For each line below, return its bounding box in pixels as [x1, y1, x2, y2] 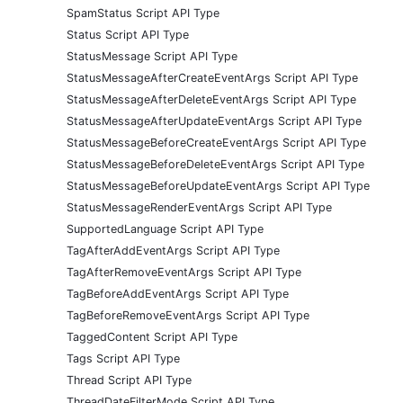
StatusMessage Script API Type [67, 49, 237, 63]
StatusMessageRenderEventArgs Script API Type [67, 200, 332, 214]
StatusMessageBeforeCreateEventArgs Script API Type [67, 135, 366, 149]
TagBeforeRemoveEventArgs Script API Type [67, 308, 309, 322]
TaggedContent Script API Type [67, 329, 237, 344]
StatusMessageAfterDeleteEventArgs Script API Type [67, 92, 356, 106]
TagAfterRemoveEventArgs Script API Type [67, 264, 301, 279]
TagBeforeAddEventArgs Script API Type [67, 286, 289, 300]
